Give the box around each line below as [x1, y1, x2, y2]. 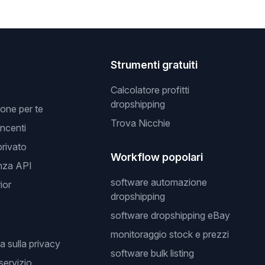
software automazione [111, 176, 208, 188]
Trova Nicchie [111, 117, 171, 129]
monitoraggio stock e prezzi [111, 228, 230, 240]
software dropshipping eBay [111, 209, 231, 221]
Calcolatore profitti [111, 84, 190, 96]
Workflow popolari [111, 151, 203, 163]
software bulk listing [111, 247, 195, 259]
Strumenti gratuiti [111, 59, 198, 71]
